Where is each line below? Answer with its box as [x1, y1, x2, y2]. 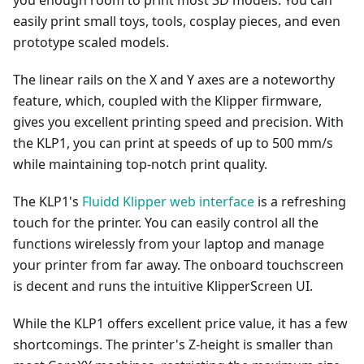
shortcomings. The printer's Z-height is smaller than [13, 336, 333, 354]
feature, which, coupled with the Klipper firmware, [13, 92, 322, 110]
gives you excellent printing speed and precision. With [13, 113, 344, 132]
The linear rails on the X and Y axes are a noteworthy [13, 71, 335, 89]
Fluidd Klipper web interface [82, 193, 254, 211]
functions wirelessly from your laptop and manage [13, 235, 324, 253]
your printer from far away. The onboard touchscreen [13, 256, 344, 275]
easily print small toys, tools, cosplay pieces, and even [13, 12, 340, 31]
